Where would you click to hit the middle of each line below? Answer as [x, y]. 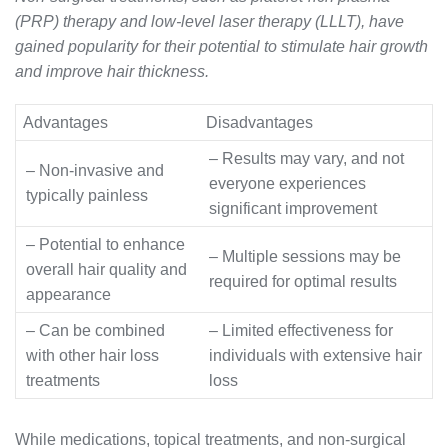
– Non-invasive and [95, 171]
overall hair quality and [106, 270]
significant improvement [293, 209]
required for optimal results [303, 282]
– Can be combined [95, 331]
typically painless [87, 196]
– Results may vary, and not [306, 159]
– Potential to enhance [105, 245]
